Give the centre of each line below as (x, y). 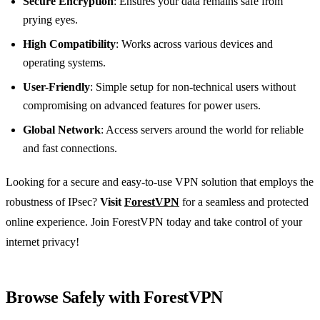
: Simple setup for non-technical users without (193, 86)
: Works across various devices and (194, 44)
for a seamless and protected (244, 201)
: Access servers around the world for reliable (202, 129)
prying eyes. (50, 19)
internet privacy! (42, 241)
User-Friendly (56, 86)
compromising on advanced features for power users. (142, 105)
